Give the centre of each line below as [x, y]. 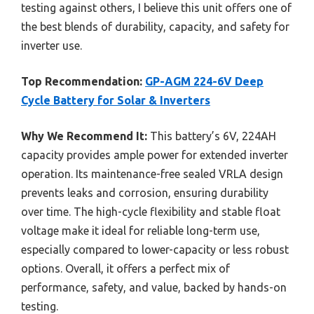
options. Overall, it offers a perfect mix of [125, 268]
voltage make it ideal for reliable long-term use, [141, 230]
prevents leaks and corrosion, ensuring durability [145, 192]
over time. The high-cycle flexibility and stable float [151, 211]
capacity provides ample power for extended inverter [155, 155]
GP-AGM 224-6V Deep [204, 81]
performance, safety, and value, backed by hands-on [154, 287]
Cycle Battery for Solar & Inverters [116, 100]
